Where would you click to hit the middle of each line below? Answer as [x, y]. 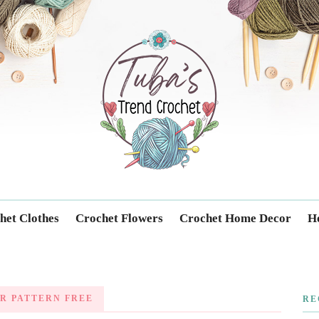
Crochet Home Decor [235, 218]
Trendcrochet [151, 28]
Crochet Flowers [119, 218]
